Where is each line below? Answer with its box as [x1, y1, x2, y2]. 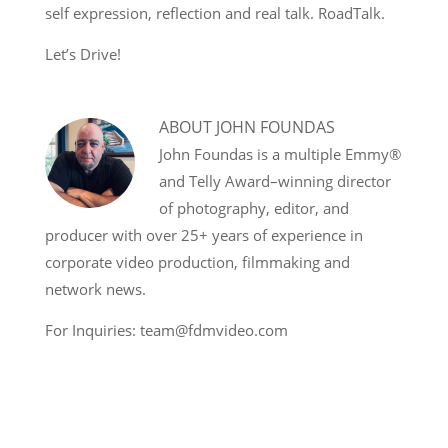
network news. [45, 279, 146, 300]
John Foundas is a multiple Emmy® [159, 144, 401, 165]
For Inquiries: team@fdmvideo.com [45, 320, 288, 341]
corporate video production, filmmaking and [45, 252, 350, 273]
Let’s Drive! [45, 44, 121, 65]
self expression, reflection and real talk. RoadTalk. [45, 3, 385, 24]
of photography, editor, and [159, 198, 349, 219]
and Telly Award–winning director [159, 171, 391, 192]
